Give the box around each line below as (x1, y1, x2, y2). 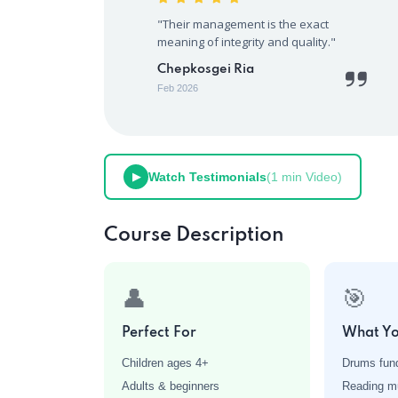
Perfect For (122, 326, 196, 340)
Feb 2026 (157, 83, 198, 93)
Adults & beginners (122, 379, 219, 393)
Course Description (104, 226, 284, 245)
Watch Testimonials (148, 170, 267, 184)
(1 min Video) (267, 170, 342, 184)
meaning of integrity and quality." (157, 34, 336, 50)
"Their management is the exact (157, 16, 329, 32)
